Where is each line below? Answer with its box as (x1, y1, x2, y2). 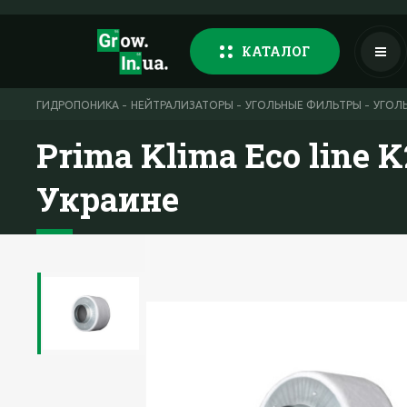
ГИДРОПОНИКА (36, 98, 120, 111)
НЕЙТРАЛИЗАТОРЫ (131, 98, 234, 111)
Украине (36, 177, 180, 221)
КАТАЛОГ (241, 43, 310, 60)
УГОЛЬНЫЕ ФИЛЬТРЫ (245, 98, 362, 111)
